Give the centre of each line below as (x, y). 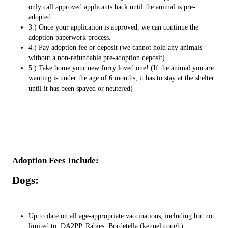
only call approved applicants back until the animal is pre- (112, 7)
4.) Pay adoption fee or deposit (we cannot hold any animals (115, 48)
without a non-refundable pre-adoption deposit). (98, 58)
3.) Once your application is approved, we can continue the (113, 27)
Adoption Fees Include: (55, 161)
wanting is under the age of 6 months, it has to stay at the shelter (121, 78)
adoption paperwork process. (70, 38)
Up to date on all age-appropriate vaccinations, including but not (121, 216)
